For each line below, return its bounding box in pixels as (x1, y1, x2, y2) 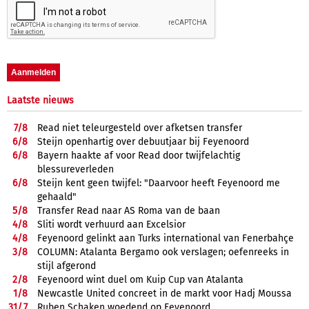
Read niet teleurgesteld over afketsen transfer (37, 121, 242, 134)
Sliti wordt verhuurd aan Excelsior (37, 218, 186, 230)
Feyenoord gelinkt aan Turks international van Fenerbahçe (37, 232, 294, 244)
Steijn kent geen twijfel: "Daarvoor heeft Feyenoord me (37, 177, 280, 189)
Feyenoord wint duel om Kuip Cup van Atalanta (37, 273, 243, 286)
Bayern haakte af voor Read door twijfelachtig (37, 149, 240, 161)
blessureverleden (37, 163, 114, 175)
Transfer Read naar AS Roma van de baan (37, 204, 220, 217)
